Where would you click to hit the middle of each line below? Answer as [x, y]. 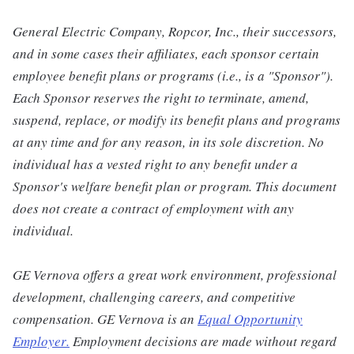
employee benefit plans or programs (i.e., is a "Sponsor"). [173, 76]
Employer [40, 341]
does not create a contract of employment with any [153, 209]
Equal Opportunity [250, 319]
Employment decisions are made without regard [203, 341]
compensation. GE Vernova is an [105, 319]
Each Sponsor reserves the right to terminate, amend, [161, 98]
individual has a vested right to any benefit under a [155, 164]
